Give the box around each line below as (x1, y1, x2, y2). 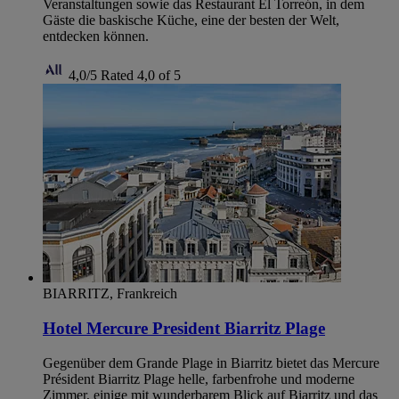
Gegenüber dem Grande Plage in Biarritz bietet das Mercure (43, 354, 379, 370)
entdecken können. (43, 28, 149, 45)
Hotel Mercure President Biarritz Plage (43, 319, 325, 338)
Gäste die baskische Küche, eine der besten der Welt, (43, 12, 339, 28)
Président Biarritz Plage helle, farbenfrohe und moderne (43, 370, 354, 387)
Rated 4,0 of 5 (101, 68, 181, 84)
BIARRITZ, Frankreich (43, 286, 177, 302)
